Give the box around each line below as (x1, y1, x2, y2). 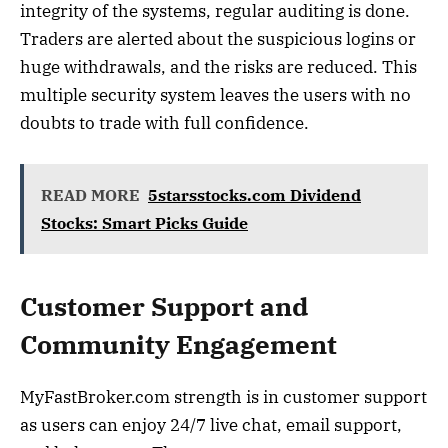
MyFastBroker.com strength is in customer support (20, 386, 427, 409)
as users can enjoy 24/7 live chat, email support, (20, 414, 402, 437)
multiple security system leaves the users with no (20, 84, 411, 107)
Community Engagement (20, 328, 337, 362)
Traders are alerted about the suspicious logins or (20, 28, 416, 51)
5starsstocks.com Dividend (148, 184, 361, 205)
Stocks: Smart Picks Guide (41, 212, 248, 233)
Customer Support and (20, 290, 308, 324)
